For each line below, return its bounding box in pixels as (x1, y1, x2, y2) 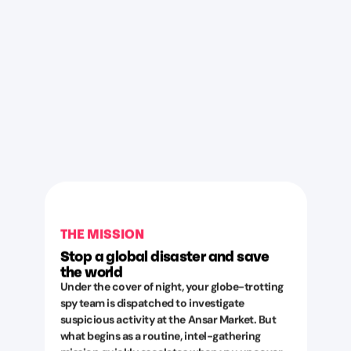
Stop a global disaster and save (60, 245, 270, 265)
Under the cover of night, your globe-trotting (60, 279, 284, 294)
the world (60, 261, 123, 280)
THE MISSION (60, 224, 144, 242)
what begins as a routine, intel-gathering (60, 328, 261, 343)
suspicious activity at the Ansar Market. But (60, 312, 277, 327)
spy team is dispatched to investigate (60, 295, 244, 310)
